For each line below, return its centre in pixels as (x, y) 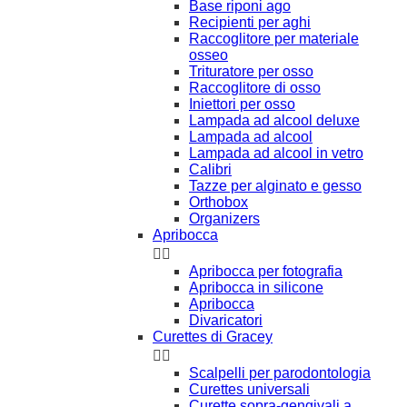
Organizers (224, 218)
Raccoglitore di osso (255, 87)
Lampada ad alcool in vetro (276, 153)
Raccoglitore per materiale (274, 38)
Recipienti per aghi (250, 22)
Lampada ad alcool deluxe (274, 120)
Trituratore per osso (251, 71)
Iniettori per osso (242, 104)
